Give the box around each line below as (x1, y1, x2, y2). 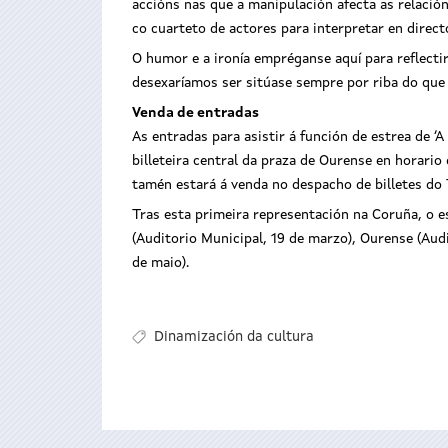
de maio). (132, 256, 189, 271)
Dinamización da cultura (153, 329, 314, 344)
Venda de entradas (132, 106, 259, 121)
